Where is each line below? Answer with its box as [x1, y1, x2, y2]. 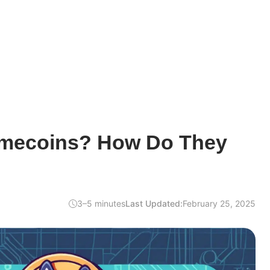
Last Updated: [125, 198, 183, 209]
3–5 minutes [77, 198, 125, 209]
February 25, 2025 [183, 198, 256, 209]
